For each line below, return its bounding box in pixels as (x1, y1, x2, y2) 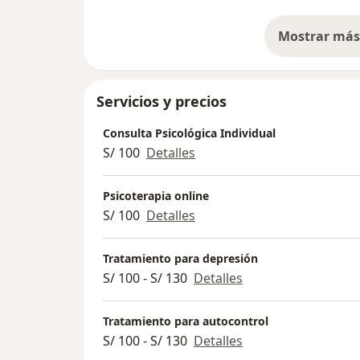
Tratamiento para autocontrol (103, 313, 268, 329)
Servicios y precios (96, 92, 227, 112)
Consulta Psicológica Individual (103, 125, 276, 141)
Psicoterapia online (103, 188, 209, 204)
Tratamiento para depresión (103, 251, 258, 267)
